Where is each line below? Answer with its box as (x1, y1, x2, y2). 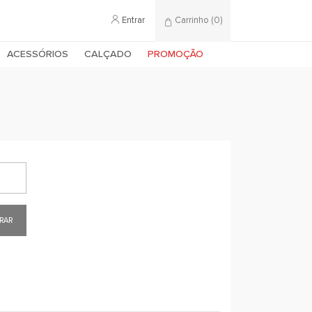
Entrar (121, 15, 145, 26)
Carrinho (174, 15, 209, 26)
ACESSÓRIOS (7, 48, 68, 60)
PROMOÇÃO (148, 48, 203, 60)
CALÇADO (84, 48, 132, 60)
